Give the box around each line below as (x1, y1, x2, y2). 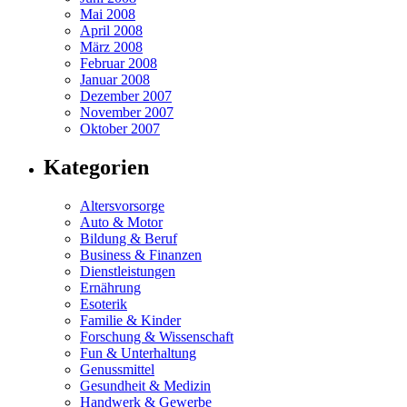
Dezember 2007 (80, 87, 172, 104)
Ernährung (80, 279, 141, 295)
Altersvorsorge (80, 197, 164, 213)
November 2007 (80, 104, 174, 120)
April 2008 (80, 22, 143, 38)
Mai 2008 (80, 5, 135, 22)
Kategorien (44, 154, 149, 179)
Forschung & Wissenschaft (80, 328, 233, 344)
